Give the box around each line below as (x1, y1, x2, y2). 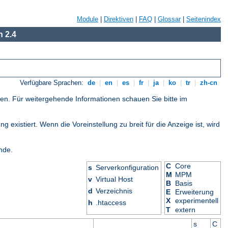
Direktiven (104, 15, 133, 23)
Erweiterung (175, 188, 214, 196)
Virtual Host (96, 175, 133, 184)
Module (77, 15, 98, 23)
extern (175, 206, 196, 214)
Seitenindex (186, 15, 221, 23)
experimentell (175, 196, 219, 205)
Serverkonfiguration (96, 163, 159, 172)
